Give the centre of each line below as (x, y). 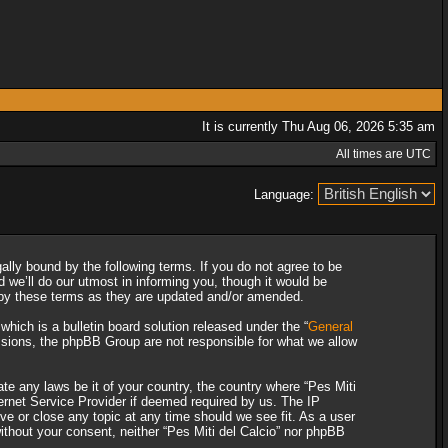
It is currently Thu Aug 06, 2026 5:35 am (318, 126)
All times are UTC (383, 154)
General (330, 326)
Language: (286, 194)
